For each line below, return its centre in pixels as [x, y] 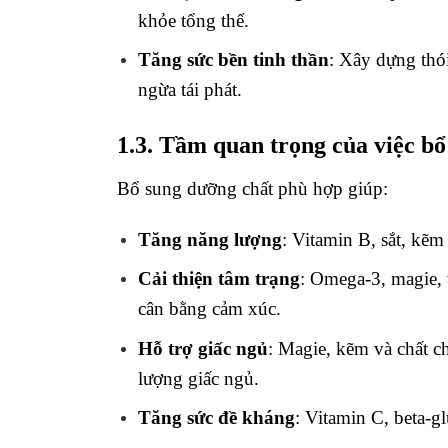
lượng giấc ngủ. [198, 378]
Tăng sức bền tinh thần [233, 60]
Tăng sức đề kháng [216, 418]
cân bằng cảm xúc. [209, 309]
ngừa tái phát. [189, 90]
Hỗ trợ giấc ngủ [202, 348]
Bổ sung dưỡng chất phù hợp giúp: [252, 188]
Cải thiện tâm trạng [218, 279]
